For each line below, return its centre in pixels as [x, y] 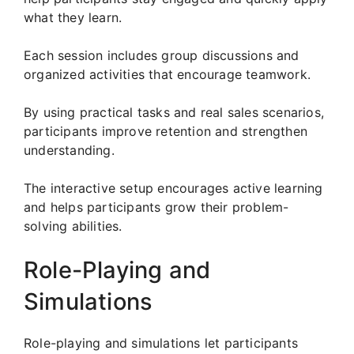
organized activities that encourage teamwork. [168, 75]
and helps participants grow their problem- [156, 207]
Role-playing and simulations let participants [161, 343]
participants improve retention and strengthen [166, 132]
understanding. [69, 151]
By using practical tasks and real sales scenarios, [174, 113]
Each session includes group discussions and [162, 56]
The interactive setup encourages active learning [173, 188]
